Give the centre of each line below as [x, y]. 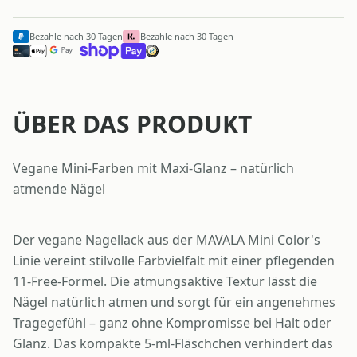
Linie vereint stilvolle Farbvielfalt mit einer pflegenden [174, 261]
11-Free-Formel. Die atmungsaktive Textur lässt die [165, 282]
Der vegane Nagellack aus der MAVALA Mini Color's [167, 240]
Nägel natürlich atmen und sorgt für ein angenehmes [174, 302]
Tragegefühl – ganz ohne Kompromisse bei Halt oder [172, 323]
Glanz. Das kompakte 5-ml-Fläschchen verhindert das [173, 344]
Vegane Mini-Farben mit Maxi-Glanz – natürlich [153, 169]
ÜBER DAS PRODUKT [132, 124]
